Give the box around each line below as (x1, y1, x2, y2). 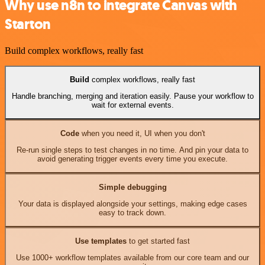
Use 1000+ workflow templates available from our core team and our (16, 253, 249, 263)
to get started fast (127, 236, 190, 245)
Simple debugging (98, 182, 167, 192)
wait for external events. (91, 101, 174, 110)
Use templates (75, 236, 127, 245)
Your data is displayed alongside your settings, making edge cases (18, 199, 247, 209)
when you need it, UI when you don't (79, 128, 205, 138)
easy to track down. (99, 208, 166, 218)
